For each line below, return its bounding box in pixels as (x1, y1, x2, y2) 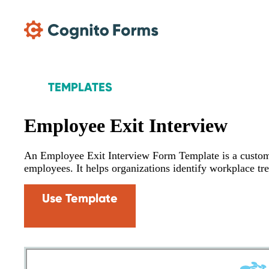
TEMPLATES (48, 80, 112, 94)
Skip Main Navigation (5, 5, 77, 13)
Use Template (42, 191, 118, 206)
